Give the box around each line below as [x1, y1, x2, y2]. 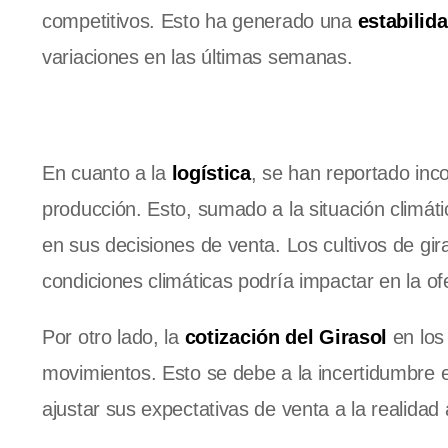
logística [171, 162, 251, 185]
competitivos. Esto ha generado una [42, 10, 358, 33]
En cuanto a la [42, 162, 172, 185]
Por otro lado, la [42, 326, 185, 349]
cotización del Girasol [184, 326, 388, 349]
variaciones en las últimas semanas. [42, 46, 353, 69]
